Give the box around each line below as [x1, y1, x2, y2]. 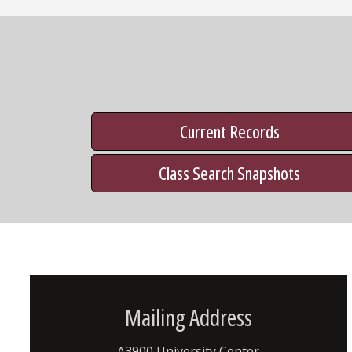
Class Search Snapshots [159, 160, 300, 185]
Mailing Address [124, 302, 252, 333]
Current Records [179, 119, 280, 143]
